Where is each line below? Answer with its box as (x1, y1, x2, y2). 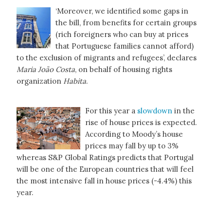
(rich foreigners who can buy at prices (55, 29, 188, 39)
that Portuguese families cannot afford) (55, 41, 194, 51)
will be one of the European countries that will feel (16, 164, 194, 174)
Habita (63, 76, 86, 86)
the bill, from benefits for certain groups (55, 18, 197, 27)
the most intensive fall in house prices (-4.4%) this (16, 176, 192, 185)
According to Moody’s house (85, 129, 183, 139)
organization (16, 76, 63, 86)
